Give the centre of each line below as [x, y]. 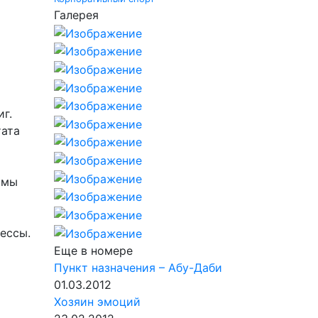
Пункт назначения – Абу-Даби [138, 267]
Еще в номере [93, 250]
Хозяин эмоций [97, 301]
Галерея [76, 15]
